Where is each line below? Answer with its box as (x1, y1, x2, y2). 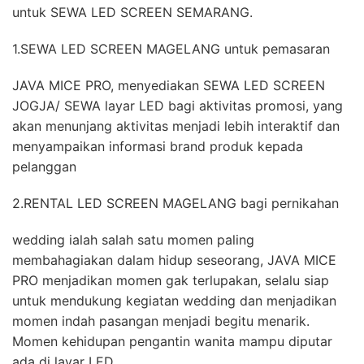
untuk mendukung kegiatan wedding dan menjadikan (12, 292, 336, 309)
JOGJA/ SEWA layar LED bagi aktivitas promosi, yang (12, 97, 343, 114)
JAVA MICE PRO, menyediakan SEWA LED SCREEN (12, 77, 325, 93)
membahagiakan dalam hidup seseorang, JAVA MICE (12, 252, 336, 268)
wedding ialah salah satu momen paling (12, 232, 254, 248)
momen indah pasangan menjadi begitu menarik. (12, 313, 310, 329)
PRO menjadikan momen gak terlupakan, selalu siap (12, 272, 329, 288)
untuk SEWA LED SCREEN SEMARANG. (12, 4, 253, 20)
